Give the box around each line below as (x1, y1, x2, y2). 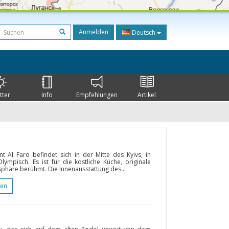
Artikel (138, 90, 156, 99)
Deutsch (130, 28, 157, 37)
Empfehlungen (76, 90, 118, 99)
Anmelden (79, 28, 108, 36)
